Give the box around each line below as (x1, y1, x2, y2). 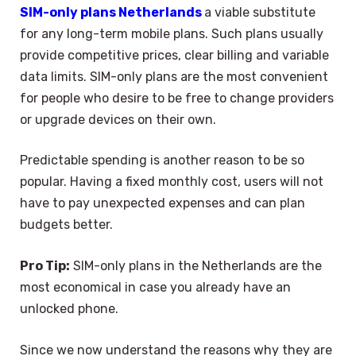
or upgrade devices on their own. (20, 111, 216, 127)
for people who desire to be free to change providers (20, 90, 334, 106)
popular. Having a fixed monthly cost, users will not (20, 174, 323, 190)
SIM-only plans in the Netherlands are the (70, 257, 322, 273)
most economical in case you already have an (20, 279, 291, 295)
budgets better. (20, 217, 113, 233)
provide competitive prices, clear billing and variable (20, 47, 329, 63)
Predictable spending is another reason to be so (20, 153, 304, 168)
